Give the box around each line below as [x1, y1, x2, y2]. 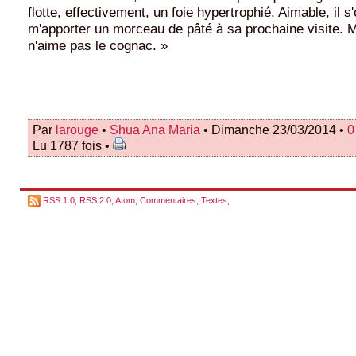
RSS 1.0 [43, 195, 75, 205]
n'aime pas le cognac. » [28, 37, 168, 53]
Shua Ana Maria [110, 122, 200, 137]
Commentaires [140, 195, 196, 205]
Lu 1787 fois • [33, 137, 113, 153]
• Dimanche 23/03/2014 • [200, 122, 347, 137]
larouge [56, 122, 99, 137]
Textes [201, 195, 227, 205]
